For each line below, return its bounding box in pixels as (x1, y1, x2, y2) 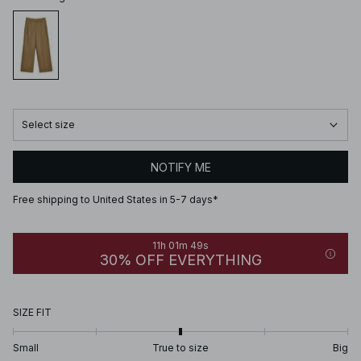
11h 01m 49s (152, 239, 209, 252)
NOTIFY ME (150, 160, 211, 174)
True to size (152, 342, 209, 355)
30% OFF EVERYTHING (99, 251, 262, 269)
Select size (22, 118, 75, 131)
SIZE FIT (13, 306, 52, 319)
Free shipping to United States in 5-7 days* (13, 193, 218, 206)
